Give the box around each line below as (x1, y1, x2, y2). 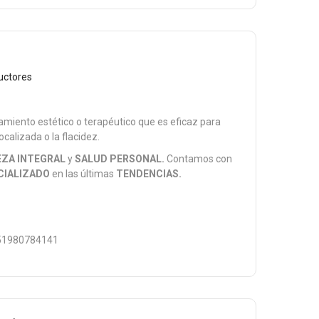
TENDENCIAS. (116, 168, 182, 179)
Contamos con (164, 153, 233, 164)
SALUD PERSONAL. (75, 153, 165, 164)
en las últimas (50, 168, 117, 179)
